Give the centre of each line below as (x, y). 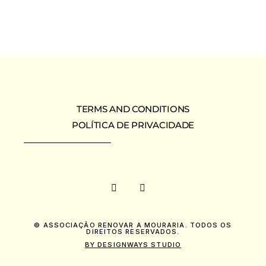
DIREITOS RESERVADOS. (133, 231)
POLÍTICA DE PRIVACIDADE (133, 125)
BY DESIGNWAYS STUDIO (133, 244)
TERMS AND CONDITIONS (133, 109)
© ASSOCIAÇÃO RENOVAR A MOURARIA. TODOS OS (133, 225)
